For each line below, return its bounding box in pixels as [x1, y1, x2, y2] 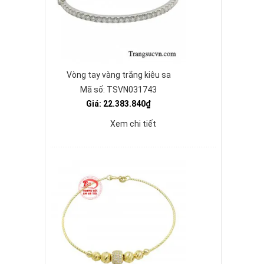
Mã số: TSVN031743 [80, 85, 157, 94]
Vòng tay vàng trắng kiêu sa [66, 70, 171, 80]
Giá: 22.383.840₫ [86, 99, 151, 108]
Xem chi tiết [110, 119, 156, 128]
